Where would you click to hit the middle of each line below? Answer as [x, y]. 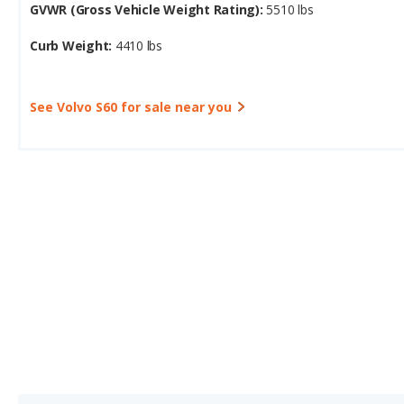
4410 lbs [139, 46]
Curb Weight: [73, 46]
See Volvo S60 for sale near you [131, 107]
